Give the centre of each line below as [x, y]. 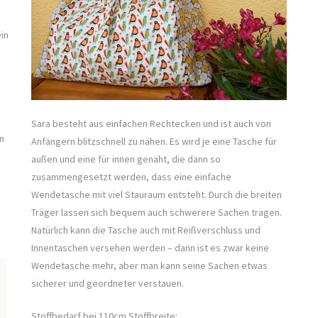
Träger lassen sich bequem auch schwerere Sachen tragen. [157, 213]
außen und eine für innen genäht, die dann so [126, 159]
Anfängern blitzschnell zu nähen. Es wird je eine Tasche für [154, 142]
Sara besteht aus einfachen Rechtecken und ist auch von [151, 124]
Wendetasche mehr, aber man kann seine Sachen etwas [149, 266]
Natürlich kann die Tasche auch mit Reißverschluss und [146, 230]
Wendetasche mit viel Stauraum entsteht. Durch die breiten [157, 195]
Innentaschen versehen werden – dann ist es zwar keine [150, 248]
